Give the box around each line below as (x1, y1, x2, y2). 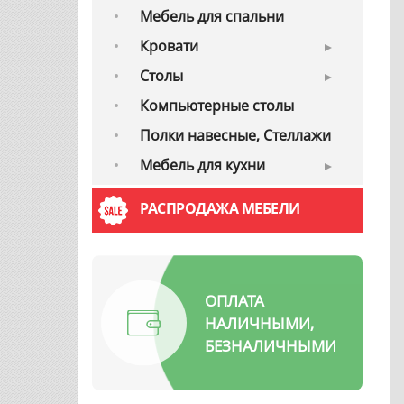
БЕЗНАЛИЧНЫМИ (205, 335, 336, 356)
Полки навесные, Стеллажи (140, 125, 331, 146)
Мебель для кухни (140, 155, 265, 176)
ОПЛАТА (205, 289, 264, 311)
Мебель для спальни (140, 6, 284, 27)
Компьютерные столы (140, 96, 294, 116)
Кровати (140, 36, 198, 57)
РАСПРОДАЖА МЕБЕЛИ (140, 198, 300, 219)
